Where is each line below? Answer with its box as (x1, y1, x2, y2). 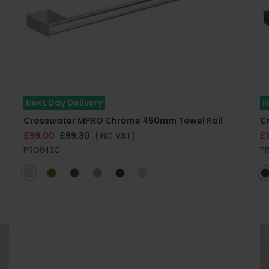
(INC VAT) (95, 129, 136, 142)
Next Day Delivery (26, 96, 103, 109)
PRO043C (23, 144, 61, 155)
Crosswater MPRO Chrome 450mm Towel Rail (23, 114, 223, 127)
